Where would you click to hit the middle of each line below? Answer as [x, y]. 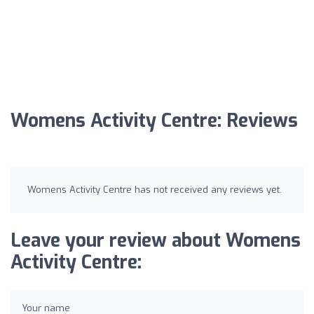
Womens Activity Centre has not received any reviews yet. [155, 189]
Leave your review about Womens [156, 240]
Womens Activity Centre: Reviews [154, 121]
